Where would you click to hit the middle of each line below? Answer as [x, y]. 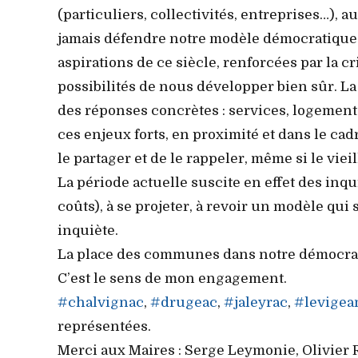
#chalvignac [101, 302]
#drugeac [184, 302]
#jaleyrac [256, 302]
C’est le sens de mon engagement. [172, 278]
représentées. [104, 326]
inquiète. [88, 230]
